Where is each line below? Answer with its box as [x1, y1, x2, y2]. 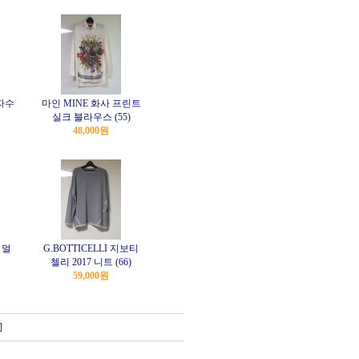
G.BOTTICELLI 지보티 [43, 243, 139, 254]
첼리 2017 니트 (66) [50, 256, 131, 268]
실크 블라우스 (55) [51, 111, 131, 123]
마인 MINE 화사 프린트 [41, 98, 141, 109]
